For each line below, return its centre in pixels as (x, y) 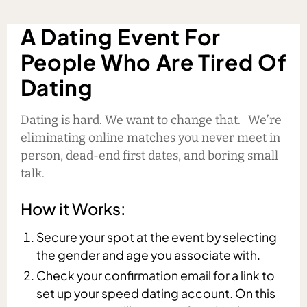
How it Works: (73, 208)
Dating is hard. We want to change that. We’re (151, 120)
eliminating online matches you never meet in (150, 138)
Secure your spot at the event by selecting (157, 237)
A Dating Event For (121, 37)
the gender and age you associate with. (152, 255)
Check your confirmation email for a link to (156, 276)
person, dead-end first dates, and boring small (149, 156)
